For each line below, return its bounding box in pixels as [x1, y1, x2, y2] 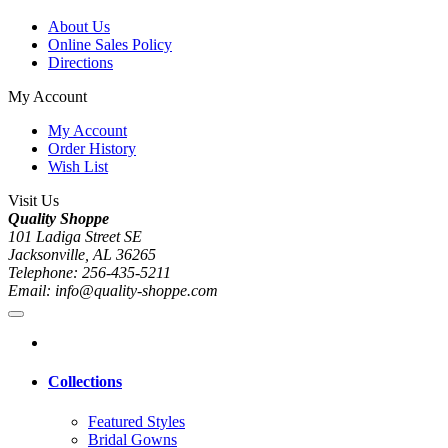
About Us [48, 18, 110, 36]
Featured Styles [88, 412, 185, 430]
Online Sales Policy [48, 36, 172, 54]
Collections [48, 373, 122, 391]
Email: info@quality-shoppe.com [8, 282, 218, 300]
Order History [48, 140, 136, 158]
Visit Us [8, 192, 59, 210]
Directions [48, 54, 113, 72]
